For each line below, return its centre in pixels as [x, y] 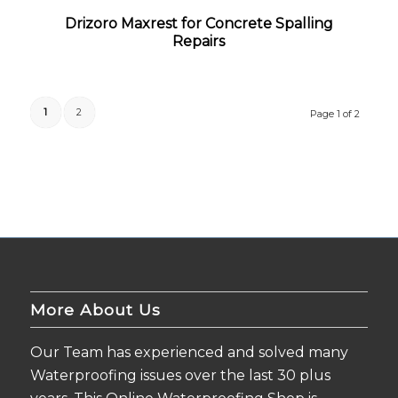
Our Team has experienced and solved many [189, 352]
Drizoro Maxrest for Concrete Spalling [199, 23]
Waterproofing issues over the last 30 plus [180, 375]
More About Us [95, 309]
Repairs [199, 41]
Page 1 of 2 [335, 113]
